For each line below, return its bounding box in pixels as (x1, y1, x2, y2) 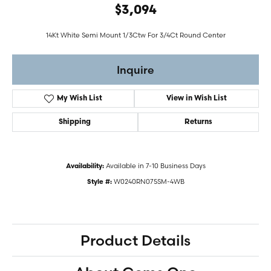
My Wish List (56, 95, 102, 102)
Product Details (80, 231, 191, 249)
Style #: (87, 179, 112, 186)
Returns (184, 119, 212, 126)
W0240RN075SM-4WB (113, 177, 184, 186)
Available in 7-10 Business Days (105, 162, 206, 170)
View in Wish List (166, 95, 227, 102)
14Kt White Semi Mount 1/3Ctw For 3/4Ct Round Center (45, 31, 226, 39)
